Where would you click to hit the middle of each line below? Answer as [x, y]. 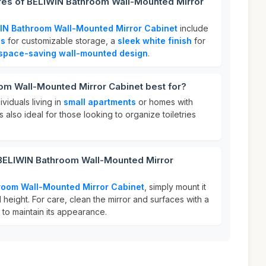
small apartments [100, 102]
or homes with [164, 102]
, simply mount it [175, 187]
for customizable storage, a [61, 41]
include [193, 28]
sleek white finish [155, 41]
